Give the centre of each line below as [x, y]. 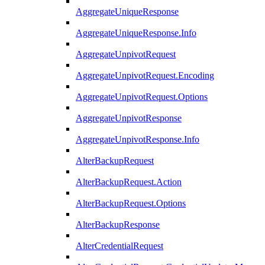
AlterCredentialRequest [119, 246]
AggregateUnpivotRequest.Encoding [145, 76]
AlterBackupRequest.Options [131, 203]
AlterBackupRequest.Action [129, 182]
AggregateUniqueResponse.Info [136, 33]
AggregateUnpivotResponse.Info [138, 140]
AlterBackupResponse [118, 225]
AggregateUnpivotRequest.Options [142, 97]
